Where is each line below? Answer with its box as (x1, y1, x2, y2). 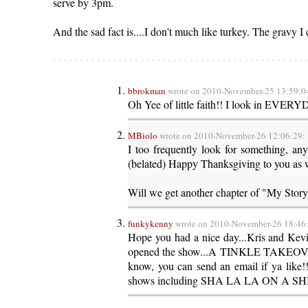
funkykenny (128, 217, 174, 230)
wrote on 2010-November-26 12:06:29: (157, 129, 306, 142)
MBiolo (128, 129, 158, 142)
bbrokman (128, 85, 166, 97)
